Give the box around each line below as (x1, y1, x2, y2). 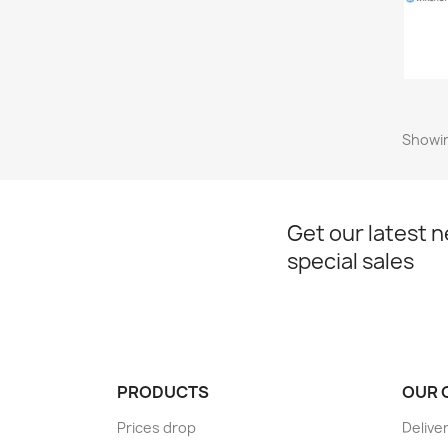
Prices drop (117, 417, 196, 437)
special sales (287, 246, 414, 276)
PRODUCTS (117, 380, 209, 403)
